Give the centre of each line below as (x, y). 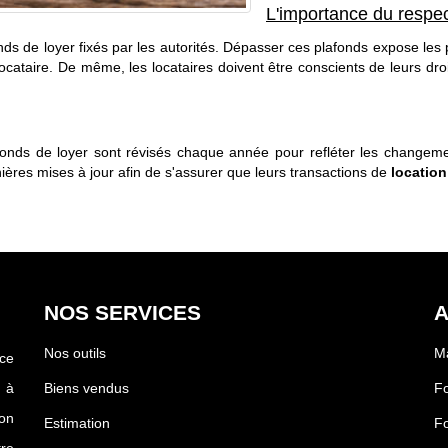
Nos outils (75, 353)
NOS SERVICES (122, 312)
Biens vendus (86, 388)
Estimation (77, 423)
